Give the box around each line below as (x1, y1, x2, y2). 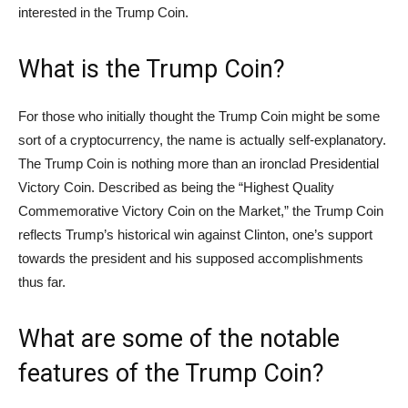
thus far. (18, 274, 66, 291)
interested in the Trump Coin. (18, 5, 189, 21)
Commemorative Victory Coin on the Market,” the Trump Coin (18, 203, 383, 219)
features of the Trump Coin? (18, 359, 324, 389)
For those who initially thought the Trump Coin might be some (18, 108, 380, 125)
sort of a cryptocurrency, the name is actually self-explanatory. (18, 132, 386, 148)
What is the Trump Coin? (18, 55, 285, 85)
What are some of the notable (18, 324, 340, 354)
